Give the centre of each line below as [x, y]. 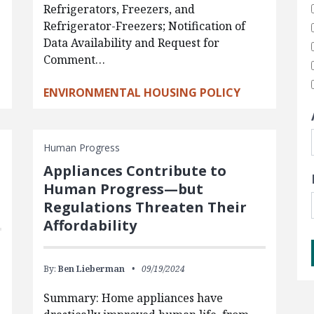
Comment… [74, 60]
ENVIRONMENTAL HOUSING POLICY [142, 93]
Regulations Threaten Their [145, 207]
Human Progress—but [123, 189]
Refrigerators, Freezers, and [119, 9]
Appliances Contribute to [135, 171]
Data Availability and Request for [131, 43]
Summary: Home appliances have [133, 298]
